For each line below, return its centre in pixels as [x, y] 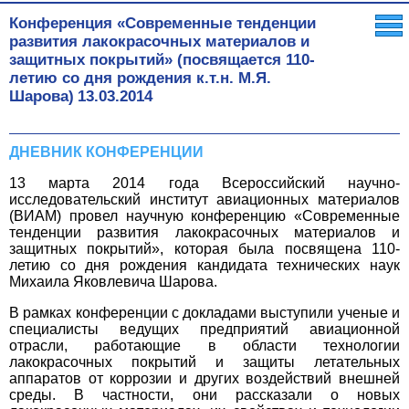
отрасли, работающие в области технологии [204, 345]
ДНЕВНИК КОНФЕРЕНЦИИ [106, 152]
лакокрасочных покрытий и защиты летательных [204, 362]
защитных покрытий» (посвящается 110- [162, 59]
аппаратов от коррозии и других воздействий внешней [204, 378]
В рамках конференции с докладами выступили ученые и [204, 312]
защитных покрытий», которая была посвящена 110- [204, 248]
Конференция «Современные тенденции [163, 23]
